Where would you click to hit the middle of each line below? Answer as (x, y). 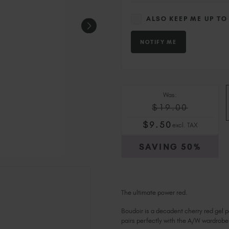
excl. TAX (185, 125)
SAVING (159, 147)
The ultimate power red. (154, 192)
